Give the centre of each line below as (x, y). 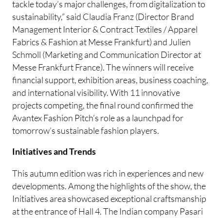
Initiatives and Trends (54, 152)
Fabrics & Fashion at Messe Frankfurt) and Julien (102, 42)
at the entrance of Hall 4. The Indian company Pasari (108, 211)
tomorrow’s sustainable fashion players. (86, 130)
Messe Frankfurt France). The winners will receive (103, 67)
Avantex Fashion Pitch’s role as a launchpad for (98, 118)
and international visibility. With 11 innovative (96, 92)
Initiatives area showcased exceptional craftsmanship (109, 198)
